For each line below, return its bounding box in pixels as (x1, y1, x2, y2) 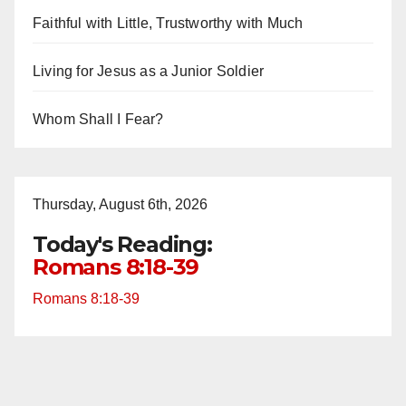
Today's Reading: (33, 231, 212, 257)
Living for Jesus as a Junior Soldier (33, 63, 265, 79)
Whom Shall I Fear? (33, 111, 164, 127)
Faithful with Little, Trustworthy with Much (33, 15, 304, 31)
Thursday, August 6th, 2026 (33, 197, 208, 212)
